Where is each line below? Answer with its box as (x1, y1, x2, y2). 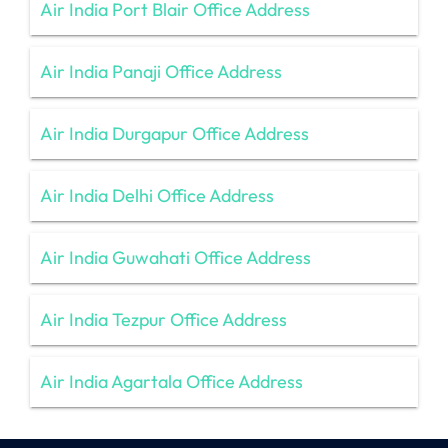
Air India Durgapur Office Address (40, 121, 309, 145)
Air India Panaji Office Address (40, 59, 282, 83)
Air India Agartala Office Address (40, 369, 303, 393)
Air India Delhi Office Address (40, 183, 274, 207)
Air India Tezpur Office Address (40, 307, 287, 331)
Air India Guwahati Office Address (40, 245, 311, 269)
